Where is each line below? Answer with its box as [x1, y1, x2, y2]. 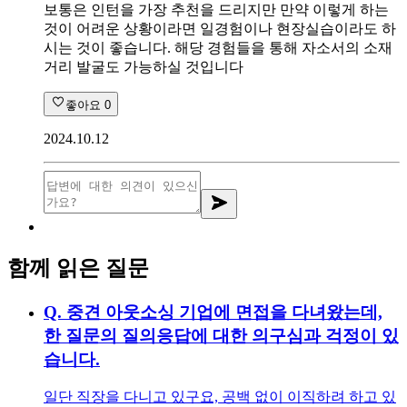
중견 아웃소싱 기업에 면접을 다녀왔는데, [66, 302, 382, 322]
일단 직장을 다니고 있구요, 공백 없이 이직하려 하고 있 [44, 389, 396, 405]
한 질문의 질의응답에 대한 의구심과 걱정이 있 [44, 325, 399, 345]
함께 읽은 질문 [7, 255, 149, 280]
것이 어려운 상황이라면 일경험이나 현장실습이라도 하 [44, 20, 396, 36]
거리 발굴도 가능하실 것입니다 [44, 58, 243, 74]
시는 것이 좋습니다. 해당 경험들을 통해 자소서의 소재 [44, 39, 392, 55]
